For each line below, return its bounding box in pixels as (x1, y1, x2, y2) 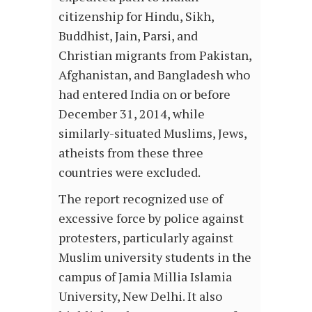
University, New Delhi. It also (58, 288, 222, 305)
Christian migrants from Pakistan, (58, 47, 251, 64)
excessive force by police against (58, 210, 244, 227)
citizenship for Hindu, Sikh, (58, 8, 214, 25)
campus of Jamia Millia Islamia (58, 268, 232, 286)
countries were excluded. (58, 164, 203, 181)
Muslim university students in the (58, 249, 251, 266)
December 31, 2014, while (58, 105, 205, 123)
